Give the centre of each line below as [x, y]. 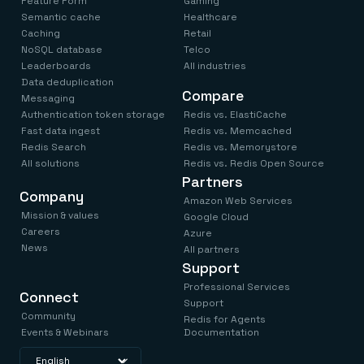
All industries [215, 65]
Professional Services [237, 286]
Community [48, 316]
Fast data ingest [61, 130]
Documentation [221, 332]
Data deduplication [67, 82]
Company [52, 196]
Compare [213, 95]
